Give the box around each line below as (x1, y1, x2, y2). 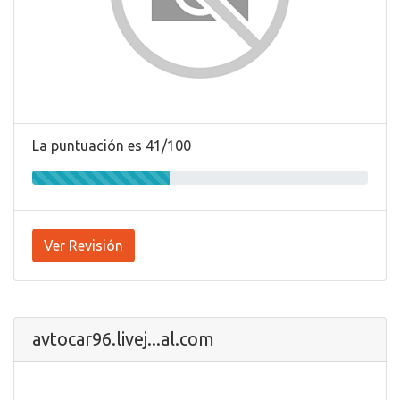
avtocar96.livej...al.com (32, 328, 214, 349)
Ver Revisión (44, 237, 123, 254)
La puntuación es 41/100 (32, 137, 191, 154)
